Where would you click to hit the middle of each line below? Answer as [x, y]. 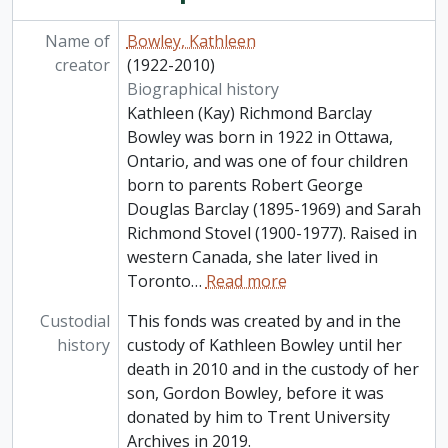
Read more [246, 281]
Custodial [74, 321]
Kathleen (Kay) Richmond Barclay [249, 113]
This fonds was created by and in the [263, 321]
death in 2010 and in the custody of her [272, 369]
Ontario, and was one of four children [267, 161]
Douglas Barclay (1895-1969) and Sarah [273, 209]
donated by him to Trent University [258, 417]
